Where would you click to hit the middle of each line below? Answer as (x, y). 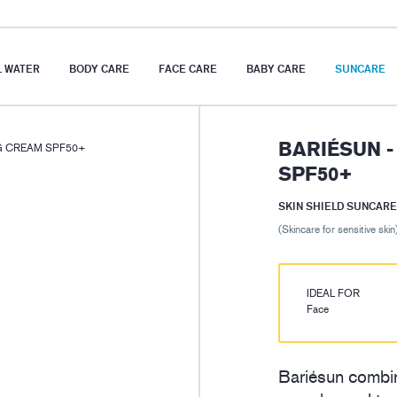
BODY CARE (99, 68)
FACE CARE (188, 68)
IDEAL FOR (333, 294)
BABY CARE (276, 68)
